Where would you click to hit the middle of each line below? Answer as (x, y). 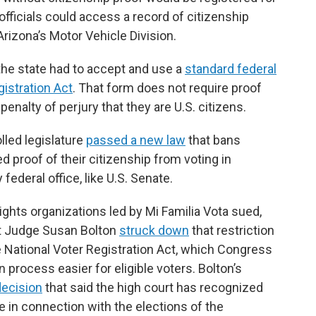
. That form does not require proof (167, 88)
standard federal (231, 69)
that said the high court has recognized (153, 287)
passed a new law (136, 140)
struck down (154, 230)
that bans (213, 140)
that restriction (232, 230)
